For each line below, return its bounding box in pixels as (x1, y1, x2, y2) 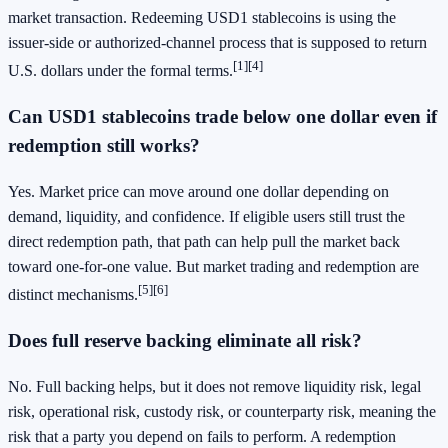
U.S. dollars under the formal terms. (8, 62, 233, 80)
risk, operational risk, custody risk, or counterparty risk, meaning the (8, 402, 436, 420)
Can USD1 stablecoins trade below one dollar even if (8, 106, 437, 128)
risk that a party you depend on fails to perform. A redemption (8, 427, 396, 445)
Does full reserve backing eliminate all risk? (8, 329, 362, 351)
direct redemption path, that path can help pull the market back (8, 232, 400, 250)
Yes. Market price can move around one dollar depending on (8, 182, 389, 200)
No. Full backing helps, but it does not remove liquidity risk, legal (8, 377, 421, 395)
